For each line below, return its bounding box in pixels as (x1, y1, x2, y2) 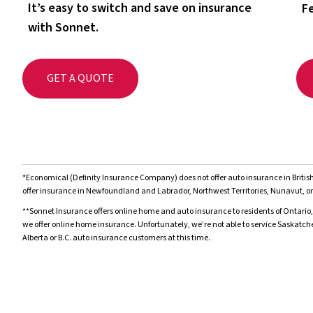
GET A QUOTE (47, 70, 114, 86)
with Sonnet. (28, 18, 99, 36)
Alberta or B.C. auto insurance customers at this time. (22, 231, 210, 244)
